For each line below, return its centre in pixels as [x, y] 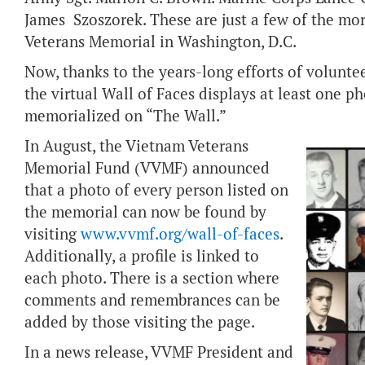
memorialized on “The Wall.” [125, 116]
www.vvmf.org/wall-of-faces [180, 234]
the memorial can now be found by [145, 212]
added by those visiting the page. [140, 322]
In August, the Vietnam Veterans [136, 146]
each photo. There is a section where [152, 278]
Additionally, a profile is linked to [142, 256]
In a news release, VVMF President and [159, 352]
